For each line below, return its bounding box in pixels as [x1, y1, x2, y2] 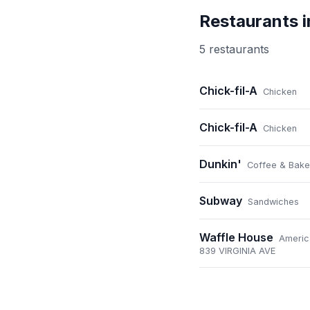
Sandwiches [248, 197, 299, 208]
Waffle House [199, 230, 273, 245]
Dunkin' [199, 157, 241, 172]
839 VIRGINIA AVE [199, 246, 275, 257]
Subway [199, 194, 242, 208]
